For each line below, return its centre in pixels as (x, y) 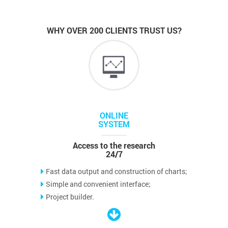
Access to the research (114, 145)
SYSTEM (114, 124)
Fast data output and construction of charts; (117, 171)
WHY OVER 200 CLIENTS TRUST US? (114, 30)
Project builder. (70, 196)
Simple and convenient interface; (98, 184)
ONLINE (114, 115)
